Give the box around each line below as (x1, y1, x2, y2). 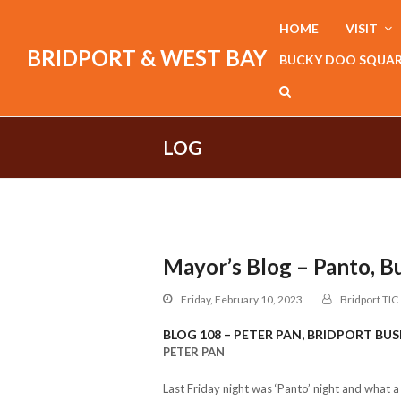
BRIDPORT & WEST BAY (27, 45, 267, 71)
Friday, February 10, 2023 (181, 292, 303, 306)
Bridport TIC (340, 292, 398, 306)
